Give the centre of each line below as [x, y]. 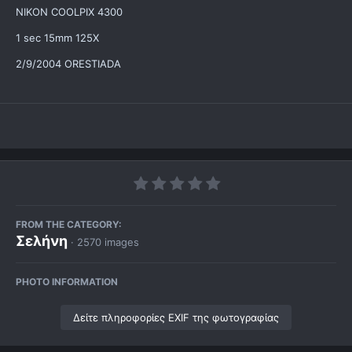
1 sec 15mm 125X [57, 38]
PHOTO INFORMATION [67, 282]
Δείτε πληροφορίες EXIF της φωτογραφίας [176, 318]
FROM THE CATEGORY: [69, 225]
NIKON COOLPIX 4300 [69, 12]
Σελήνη [42, 241]
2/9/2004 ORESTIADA [68, 64]
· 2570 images [105, 242]
